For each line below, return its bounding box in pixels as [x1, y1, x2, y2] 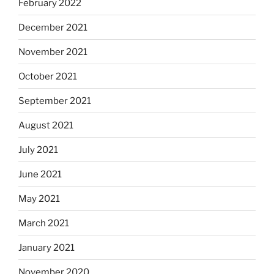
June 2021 [18, 168, 62, 180]
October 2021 [18, 70, 77, 82]
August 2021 [18, 119, 73, 131]
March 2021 [18, 217, 69, 229]
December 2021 [18, 21, 87, 33]
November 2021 [18, 46, 87, 57]
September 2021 [18, 95, 91, 106]
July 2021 [18, 144, 58, 155]
